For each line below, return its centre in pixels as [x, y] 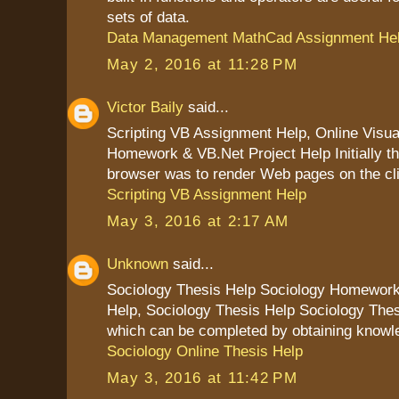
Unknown [138, 263]
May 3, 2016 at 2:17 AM [198, 220]
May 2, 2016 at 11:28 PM [202, 64]
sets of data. [148, 17]
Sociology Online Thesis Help [205, 351]
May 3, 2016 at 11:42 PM [202, 377]
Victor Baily [145, 106]
